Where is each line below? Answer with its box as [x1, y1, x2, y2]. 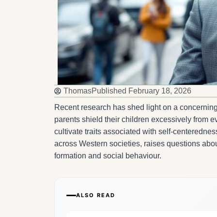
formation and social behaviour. [54, 152, 161, 160]
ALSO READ [76, 192, 115, 199]
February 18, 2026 [128, 87, 191, 95]
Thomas [63, 87, 92, 95]
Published [92, 87, 126, 95]
